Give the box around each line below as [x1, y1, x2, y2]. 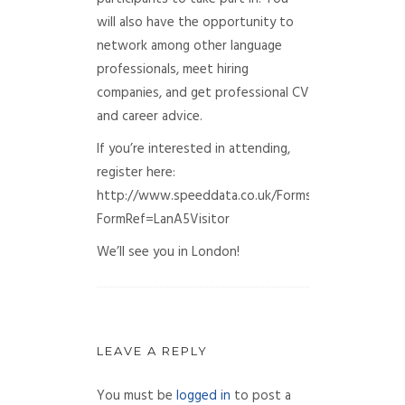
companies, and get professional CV [96, 81, 309, 104]
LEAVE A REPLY [96, 343, 208, 358]
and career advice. [96, 105, 202, 127]
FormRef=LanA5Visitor [96, 208, 230, 231]
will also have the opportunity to [96, 11, 294, 33]
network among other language [96, 34, 282, 57]
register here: [96, 161, 175, 184]
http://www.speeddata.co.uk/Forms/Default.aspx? [96, 184, 398, 207]
